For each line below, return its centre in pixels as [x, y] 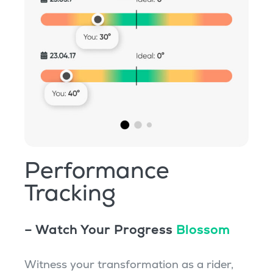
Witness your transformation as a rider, [129, 264]
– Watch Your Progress [100, 229]
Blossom [203, 229]
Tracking [70, 192]
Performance [97, 170]
